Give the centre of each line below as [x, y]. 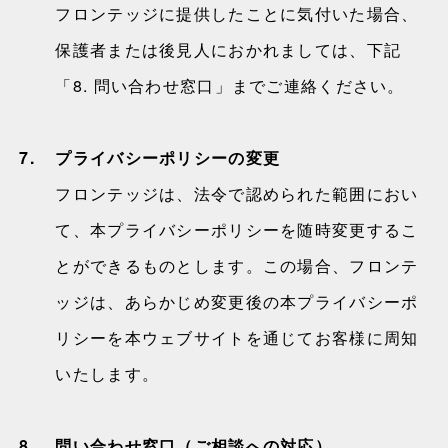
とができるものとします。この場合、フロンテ [237, 265]
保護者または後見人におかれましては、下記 [228, 49]
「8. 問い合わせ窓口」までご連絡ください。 [230, 85]
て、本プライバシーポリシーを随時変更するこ [237, 229]
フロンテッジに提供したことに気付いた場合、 [237, 13]
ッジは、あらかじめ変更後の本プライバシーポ [237, 301]
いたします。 [107, 373]
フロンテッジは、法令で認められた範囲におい [237, 193]
